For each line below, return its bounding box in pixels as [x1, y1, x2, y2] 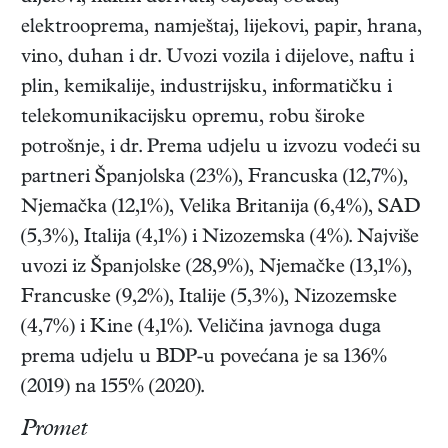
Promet [21, 419, 87, 444]
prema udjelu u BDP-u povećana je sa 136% [21, 348, 387, 370]
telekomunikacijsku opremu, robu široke [21, 108, 365, 130]
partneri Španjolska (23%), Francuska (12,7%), [21, 168, 408, 190]
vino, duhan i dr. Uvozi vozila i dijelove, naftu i [21, 48, 414, 70]
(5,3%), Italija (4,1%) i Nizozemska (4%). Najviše [21, 228, 419, 250]
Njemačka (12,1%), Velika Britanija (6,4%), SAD [21, 198, 420, 220]
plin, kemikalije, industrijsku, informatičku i [21, 78, 392, 100]
